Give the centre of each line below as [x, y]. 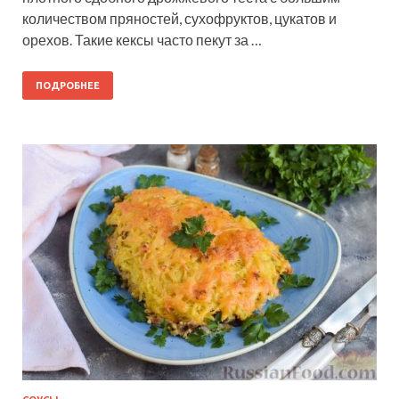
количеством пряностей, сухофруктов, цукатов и [179, 18]
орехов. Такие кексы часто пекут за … [142, 39]
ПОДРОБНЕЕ [68, 85]
